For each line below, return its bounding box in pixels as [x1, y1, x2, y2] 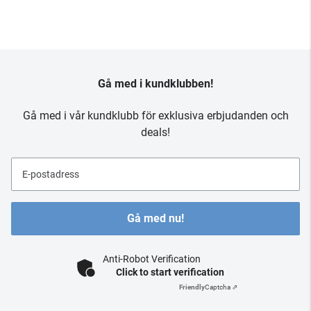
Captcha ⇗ [205, 283, 237, 291]
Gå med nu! [127, 212, 184, 225]
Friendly [179, 283, 205, 291]
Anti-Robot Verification [103, 253, 201, 264]
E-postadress [22, 169, 79, 180]
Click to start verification [116, 267, 224, 278]
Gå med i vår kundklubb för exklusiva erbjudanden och [22, 109, 289, 122]
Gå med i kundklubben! [98, 77, 213, 90]
